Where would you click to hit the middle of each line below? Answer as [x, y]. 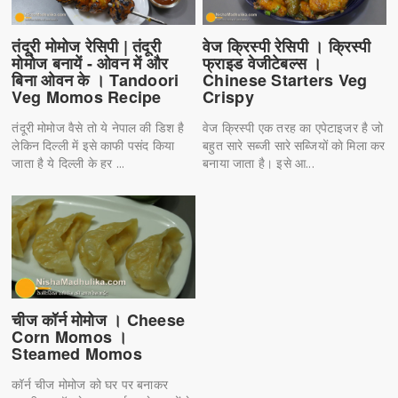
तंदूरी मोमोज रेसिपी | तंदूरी [87, 46]
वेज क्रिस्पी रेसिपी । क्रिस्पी [287, 46]
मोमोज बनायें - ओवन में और [90, 63]
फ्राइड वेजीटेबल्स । [263, 63]
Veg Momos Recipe [87, 96]
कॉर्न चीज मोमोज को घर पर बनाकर [90, 384]
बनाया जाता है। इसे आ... [259, 163]
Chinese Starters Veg [285, 80]
